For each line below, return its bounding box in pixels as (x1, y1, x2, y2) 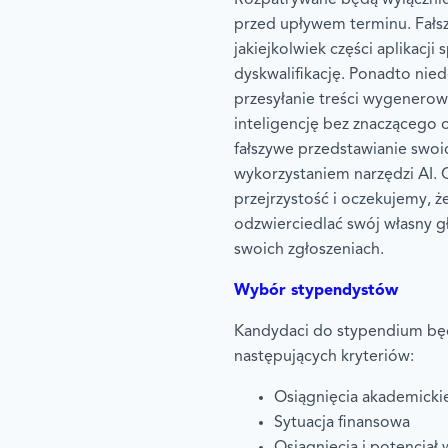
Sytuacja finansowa (274, 414, 410, 431)
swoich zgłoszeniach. (234, 241, 384, 258)
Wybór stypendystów (234, 282, 398, 299)
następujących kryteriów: (234, 348, 414, 365)
